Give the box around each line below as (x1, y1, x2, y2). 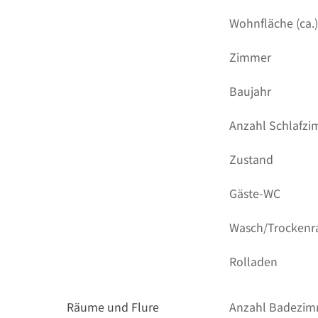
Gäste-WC (229, 185, 281, 202)
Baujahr (229, 82, 272, 99)
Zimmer (229, 48, 272, 65)
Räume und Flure (67, 298, 159, 315)
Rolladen (229, 253, 278, 270)
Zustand (229, 150, 274, 168)
